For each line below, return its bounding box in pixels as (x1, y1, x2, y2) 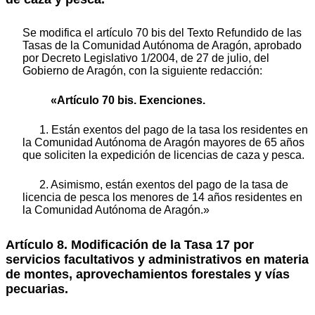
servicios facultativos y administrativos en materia (6, 252, 309, 266)
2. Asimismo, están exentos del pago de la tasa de (39, 178, 288, 191)
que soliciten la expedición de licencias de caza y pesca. (22, 148, 304, 161)
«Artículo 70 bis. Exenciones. (51, 94, 205, 106)
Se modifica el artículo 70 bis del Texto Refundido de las (22, 26, 302, 39)
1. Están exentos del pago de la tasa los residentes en (39, 123, 308, 136)
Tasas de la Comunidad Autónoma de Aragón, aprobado (22, 39, 302, 51)
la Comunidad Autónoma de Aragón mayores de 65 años (22, 136, 304, 148)
